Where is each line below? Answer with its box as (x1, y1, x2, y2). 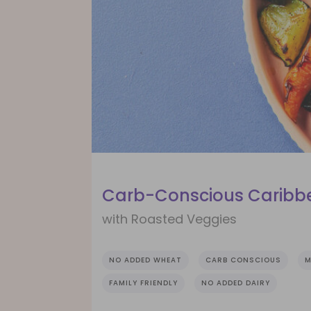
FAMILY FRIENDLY (109, 278, 178, 289)
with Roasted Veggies (102, 210, 237, 228)
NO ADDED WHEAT (109, 255, 182, 266)
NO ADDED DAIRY (201, 278, 270, 289)
